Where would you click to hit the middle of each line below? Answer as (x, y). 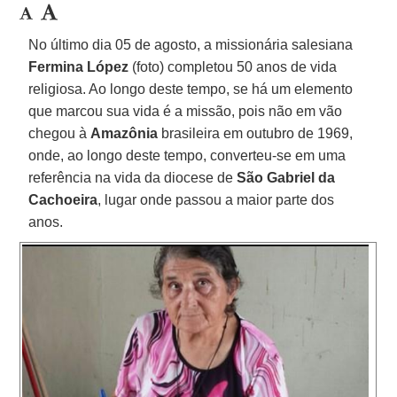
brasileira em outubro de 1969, (256, 133)
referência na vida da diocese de (133, 177)
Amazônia (125, 133)
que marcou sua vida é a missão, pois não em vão (186, 111)
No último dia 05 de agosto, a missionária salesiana (191, 44)
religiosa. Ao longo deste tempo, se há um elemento (191, 89)
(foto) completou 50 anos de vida (233, 66)
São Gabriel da (286, 177)
